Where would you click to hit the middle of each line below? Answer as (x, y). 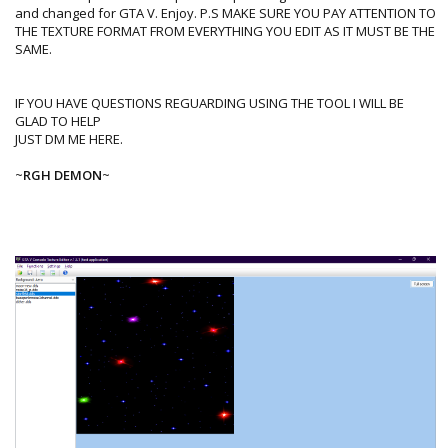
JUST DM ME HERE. (69, 138)
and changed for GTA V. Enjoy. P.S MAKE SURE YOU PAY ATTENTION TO (225, 12)
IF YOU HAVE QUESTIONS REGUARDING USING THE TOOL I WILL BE (209, 102)
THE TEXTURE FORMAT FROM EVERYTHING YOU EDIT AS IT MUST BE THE (225, 30)
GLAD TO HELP (58, 120)
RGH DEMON (62, 174)
